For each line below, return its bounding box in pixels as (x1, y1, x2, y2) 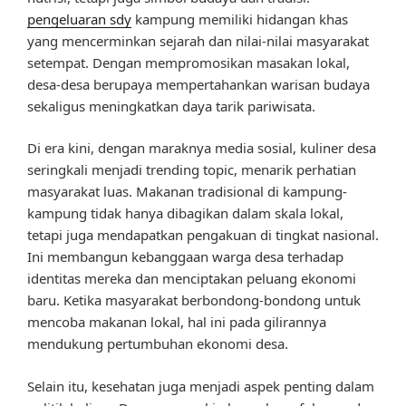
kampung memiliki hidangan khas (131, 9, 348, 28)
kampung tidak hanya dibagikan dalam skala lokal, (27, 204, 343, 223)
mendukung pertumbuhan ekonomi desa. (27, 334, 288, 353)
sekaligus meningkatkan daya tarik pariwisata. (27, 96, 315, 115)
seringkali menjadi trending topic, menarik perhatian (27, 160, 356, 179)
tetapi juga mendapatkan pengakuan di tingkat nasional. (27, 226, 379, 245)
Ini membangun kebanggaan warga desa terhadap (27, 247, 343, 266)
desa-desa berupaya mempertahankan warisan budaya (27, 74, 370, 93)
